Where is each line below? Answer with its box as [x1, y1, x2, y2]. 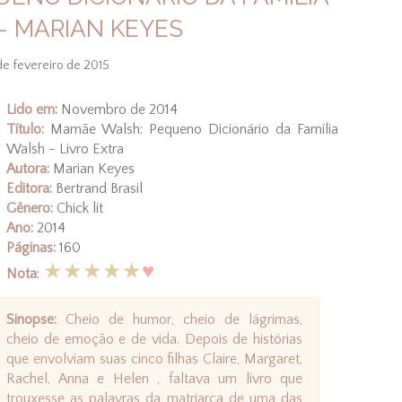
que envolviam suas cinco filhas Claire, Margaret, [6, 350, 302, 367]
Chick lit [53, 199, 103, 216]
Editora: [6, 179, 52, 197]
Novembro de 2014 [61, 100, 178, 118]
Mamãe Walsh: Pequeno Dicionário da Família [44, 120, 338, 137]
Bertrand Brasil [52, 179, 143, 197]
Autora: [6, 160, 49, 177]
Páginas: [6, 239, 56, 256]
